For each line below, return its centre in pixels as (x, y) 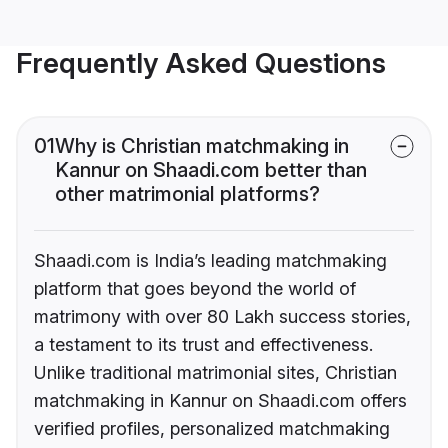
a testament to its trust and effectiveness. (203, 345)
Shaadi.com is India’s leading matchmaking (210, 261)
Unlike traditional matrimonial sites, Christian (215, 373)
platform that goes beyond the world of (195, 289)
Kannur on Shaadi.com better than (211, 170)
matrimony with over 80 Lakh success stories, (222, 317)
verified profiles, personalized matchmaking (212, 429)
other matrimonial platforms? (187, 194)
